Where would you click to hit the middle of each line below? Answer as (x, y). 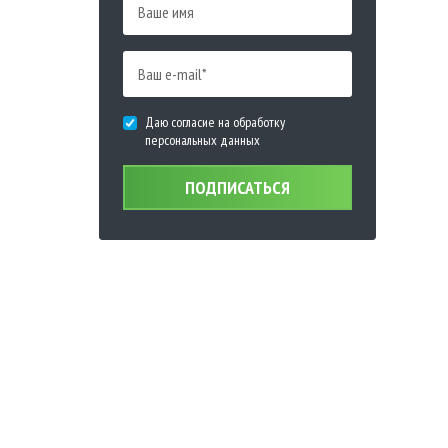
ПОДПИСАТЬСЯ (237, 188)
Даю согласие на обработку (214, 122)
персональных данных (202, 140)
